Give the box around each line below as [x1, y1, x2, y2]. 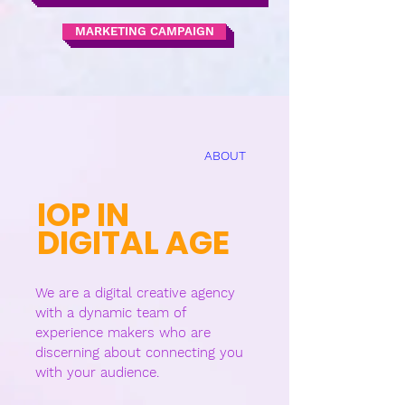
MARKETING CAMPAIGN [74, 24, 214, 38]
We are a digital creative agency [35, 285, 235, 301]
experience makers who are [35, 325, 211, 341]
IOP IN [37, 193, 129, 237]
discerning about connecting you [35, 344, 243, 361]
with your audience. [35, 364, 159, 381]
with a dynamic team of [35, 305, 185, 321]
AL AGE [120, 221, 230, 265]
